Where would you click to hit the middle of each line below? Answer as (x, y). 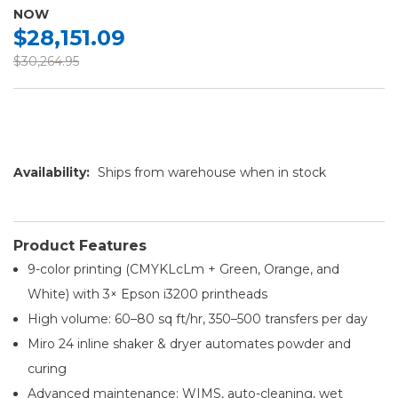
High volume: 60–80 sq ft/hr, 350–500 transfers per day (198, 318)
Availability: (52, 172)
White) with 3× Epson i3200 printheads (148, 294)
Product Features (80, 245)
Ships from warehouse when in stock (211, 172)
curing (48, 368)
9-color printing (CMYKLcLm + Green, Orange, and (184, 269)
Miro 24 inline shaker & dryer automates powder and (190, 343)
